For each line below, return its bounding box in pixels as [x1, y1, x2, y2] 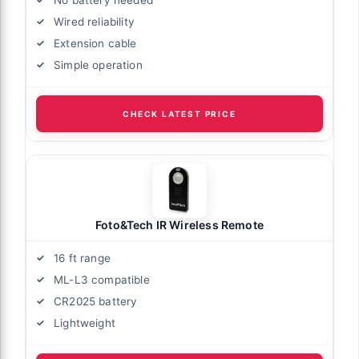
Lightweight [54, 316, 115, 329]
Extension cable [54, 36, 137, 50]
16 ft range [54, 251, 111, 264]
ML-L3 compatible [54, 272, 150, 286]
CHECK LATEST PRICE [123, 108, 236, 119]
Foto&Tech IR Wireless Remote [95, 217, 264, 232]
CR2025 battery [54, 294, 138, 308]
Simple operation [54, 58, 143, 71]
